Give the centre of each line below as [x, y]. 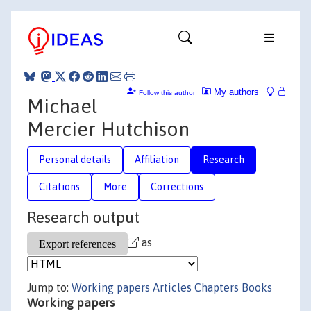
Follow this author [167, 92]
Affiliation [157, 159]
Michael [62, 106]
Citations [59, 186]
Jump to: [49, 287]
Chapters [217, 287]
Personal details [75, 159]
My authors [235, 92]
